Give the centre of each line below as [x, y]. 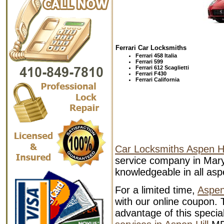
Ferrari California [157, 79]
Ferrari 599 [149, 61]
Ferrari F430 [151, 73]
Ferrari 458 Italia [156, 55]
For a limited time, [156, 190]
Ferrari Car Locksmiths [151, 47]
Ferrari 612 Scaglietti [162, 67]
